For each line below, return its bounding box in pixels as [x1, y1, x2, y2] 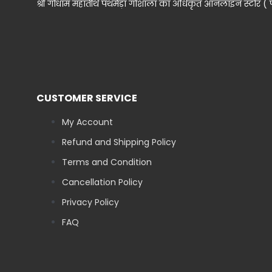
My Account [62, 116, 113, 129]
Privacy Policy [62, 196, 119, 209]
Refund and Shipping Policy [62, 136, 176, 149]
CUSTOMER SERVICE [36, 91, 137, 106]
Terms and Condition [62, 156, 152, 169]
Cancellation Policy [62, 176, 143, 189]
